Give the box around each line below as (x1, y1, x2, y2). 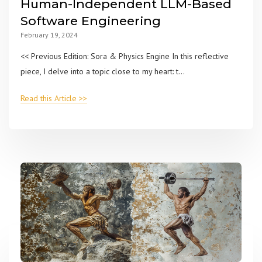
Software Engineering (20, 13, 161, 29)
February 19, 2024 (20, 30, 78, 40)
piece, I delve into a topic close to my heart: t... (20, 66, 185, 77)
